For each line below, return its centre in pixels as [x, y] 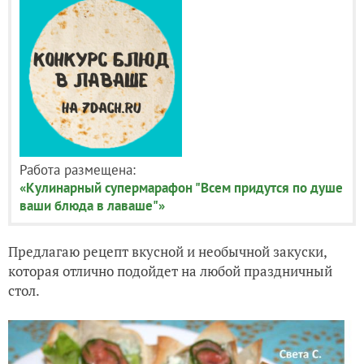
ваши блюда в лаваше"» [92, 206]
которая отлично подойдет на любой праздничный [170, 271]
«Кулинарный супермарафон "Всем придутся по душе [181, 188]
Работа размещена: [78, 170]
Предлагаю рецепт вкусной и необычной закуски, [167, 251]
